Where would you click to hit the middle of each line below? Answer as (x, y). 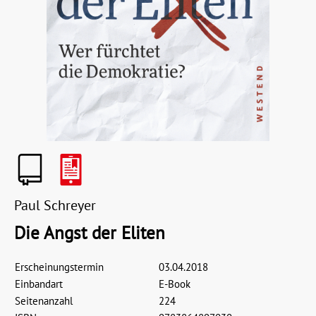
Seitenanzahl (44, 301)
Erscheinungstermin (59, 267)
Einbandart (39, 284)
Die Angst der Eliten (90, 233)
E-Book (175, 284)
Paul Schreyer (55, 205)
